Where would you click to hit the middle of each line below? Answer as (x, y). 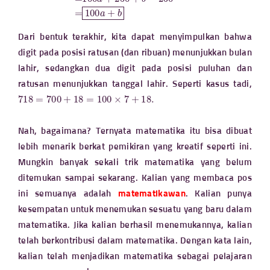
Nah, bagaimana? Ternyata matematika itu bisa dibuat (135, 131)
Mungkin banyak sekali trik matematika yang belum (135, 162)
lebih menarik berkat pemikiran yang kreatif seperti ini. (135, 147)
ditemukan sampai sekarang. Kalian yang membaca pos (135, 178)
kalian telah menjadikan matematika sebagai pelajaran (135, 256)
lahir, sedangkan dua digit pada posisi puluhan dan (135, 68)
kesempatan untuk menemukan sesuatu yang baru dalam (135, 209)
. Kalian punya (218, 194)
